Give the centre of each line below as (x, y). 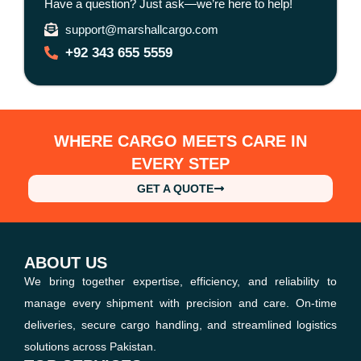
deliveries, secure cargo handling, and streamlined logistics (180, 324)
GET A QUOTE (175, 188)
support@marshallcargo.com (142, 29)
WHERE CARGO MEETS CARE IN (180, 141)
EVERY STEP (180, 163)
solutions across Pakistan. (90, 346)
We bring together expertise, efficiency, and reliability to (180, 281)
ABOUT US (66, 262)
